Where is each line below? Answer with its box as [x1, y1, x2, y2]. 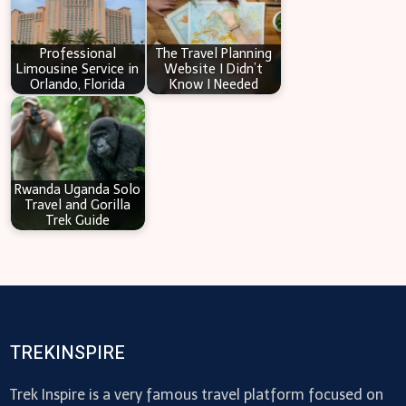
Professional [39, 45, 116, 63]
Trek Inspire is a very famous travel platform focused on [9, 385, 383, 403]
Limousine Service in [16, 61, 140, 78]
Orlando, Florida [30, 76, 126, 93]
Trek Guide [45, 212, 110, 229]
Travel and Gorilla [24, 197, 130, 214]
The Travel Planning [155, 45, 272, 63]
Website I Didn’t [164, 61, 264, 78]
